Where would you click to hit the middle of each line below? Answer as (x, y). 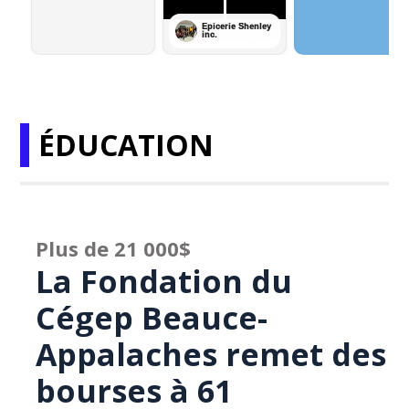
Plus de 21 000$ (114, 248)
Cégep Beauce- (152, 318)
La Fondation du (164, 281)
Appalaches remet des (211, 354)
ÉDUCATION (126, 145)
